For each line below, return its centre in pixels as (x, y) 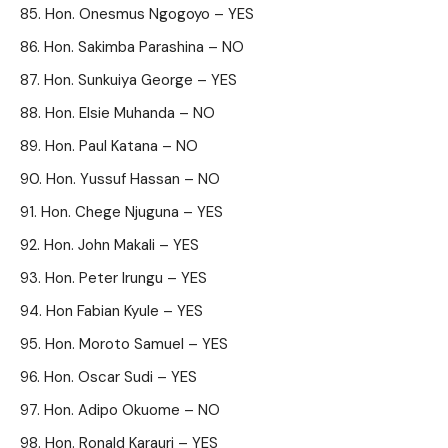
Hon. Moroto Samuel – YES (136, 344)
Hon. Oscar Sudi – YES (120, 377)
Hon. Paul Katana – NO (121, 146)
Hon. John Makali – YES (121, 245)
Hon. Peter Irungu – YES (126, 278)
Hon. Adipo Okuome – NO (132, 410)
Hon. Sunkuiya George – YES (140, 80)
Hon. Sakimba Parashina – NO (144, 47)
